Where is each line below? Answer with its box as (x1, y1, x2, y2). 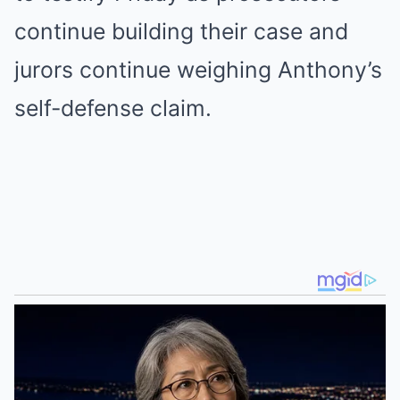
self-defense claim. (14, 95, 212, 121)
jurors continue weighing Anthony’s (14, 56, 382, 83)
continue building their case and (14, 18, 348, 45)
